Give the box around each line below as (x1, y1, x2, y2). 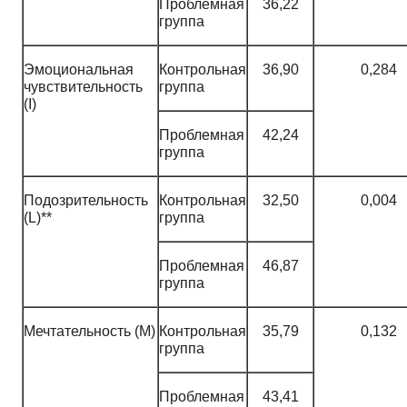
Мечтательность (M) (24, 323, 155, 339)
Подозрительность (24, 192, 148, 208)
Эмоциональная (24, 61, 134, 77)
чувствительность (24, 78, 143, 94)
